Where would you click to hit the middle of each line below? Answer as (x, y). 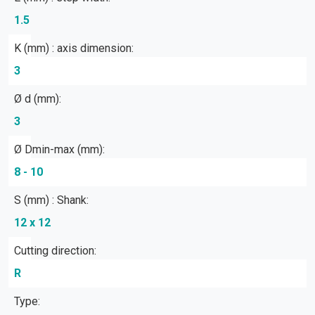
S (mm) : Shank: (51, 200)
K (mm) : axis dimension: (74, 48)
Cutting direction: (55, 251)
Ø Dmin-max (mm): (59, 149)
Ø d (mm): (38, 99)
